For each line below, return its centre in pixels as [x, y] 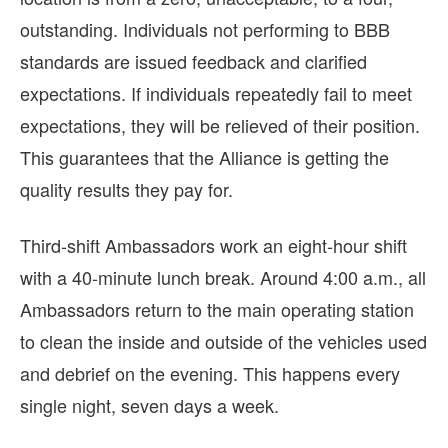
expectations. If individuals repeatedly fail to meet [216, 92]
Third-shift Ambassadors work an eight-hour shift [213, 244]
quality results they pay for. [126, 188]
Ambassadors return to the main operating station [217, 308]
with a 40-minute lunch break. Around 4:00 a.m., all [223, 276]
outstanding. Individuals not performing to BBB [205, 28]
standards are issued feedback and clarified [193, 60]
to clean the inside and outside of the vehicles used [223, 340]
